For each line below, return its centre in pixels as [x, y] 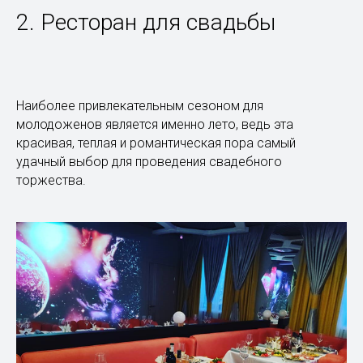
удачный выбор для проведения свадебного [149, 161]
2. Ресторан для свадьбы [146, 22]
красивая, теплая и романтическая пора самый [156, 143]
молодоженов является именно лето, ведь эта [155, 124]
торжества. [51, 180]
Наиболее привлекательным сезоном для [140, 105]
